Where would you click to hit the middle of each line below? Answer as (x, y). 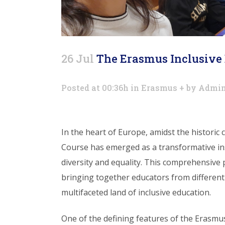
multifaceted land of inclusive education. (136, 192)
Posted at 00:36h (95, 87)
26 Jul (78, 58)
